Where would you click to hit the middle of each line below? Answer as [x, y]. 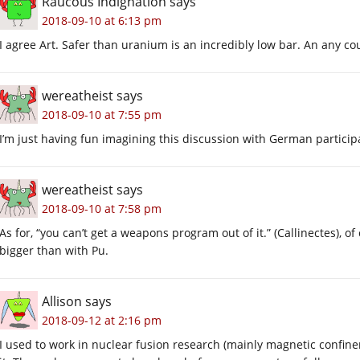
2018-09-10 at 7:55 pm [102, 114]
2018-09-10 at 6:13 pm [102, 20]
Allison [62, 301]
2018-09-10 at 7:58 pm [102, 208]
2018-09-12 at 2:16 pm [102, 320]
